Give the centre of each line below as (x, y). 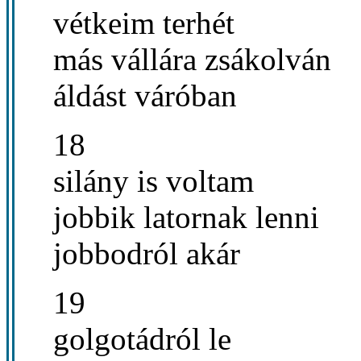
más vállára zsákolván (192, 59)
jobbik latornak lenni (186, 217)
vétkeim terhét (144, 23)
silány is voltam (154, 180)
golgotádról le (142, 338)
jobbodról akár (147, 253)
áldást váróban (145, 95)
